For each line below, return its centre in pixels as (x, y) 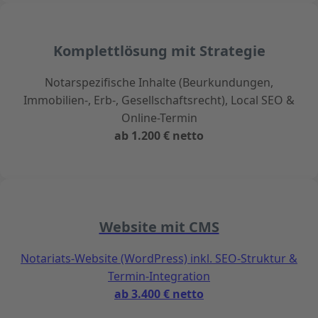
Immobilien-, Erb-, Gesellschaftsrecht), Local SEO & (159, 100)
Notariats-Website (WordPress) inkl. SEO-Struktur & (159, 259)
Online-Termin (159, 118)
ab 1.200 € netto (159, 136)
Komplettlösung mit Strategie (159, 51)
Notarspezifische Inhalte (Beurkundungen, (159, 83)
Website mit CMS (159, 227)
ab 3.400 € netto (159, 294)
